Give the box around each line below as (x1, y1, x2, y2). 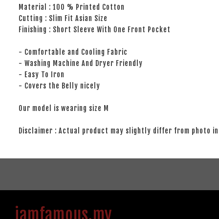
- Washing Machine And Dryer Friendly (15, 59, 143, 67)
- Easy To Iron (15, 70, 65, 79)
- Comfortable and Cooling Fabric (15, 48, 128, 56)
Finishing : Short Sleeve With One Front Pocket (15, 25, 171, 34)
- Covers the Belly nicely (15, 82, 100, 90)
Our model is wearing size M (15, 104, 109, 112)
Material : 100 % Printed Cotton (15, 3, 125, 11)
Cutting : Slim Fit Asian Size (15, 14, 108, 22)
